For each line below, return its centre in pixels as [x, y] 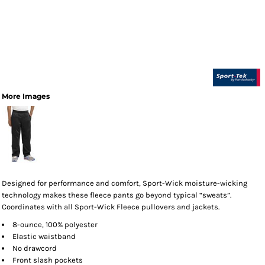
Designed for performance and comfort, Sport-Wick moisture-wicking [125, 183]
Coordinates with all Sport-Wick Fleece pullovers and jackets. [111, 207]
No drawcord [35, 248]
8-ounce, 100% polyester [55, 224]
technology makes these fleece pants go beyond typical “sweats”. [117, 195]
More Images [26, 96]
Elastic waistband [44, 236]
